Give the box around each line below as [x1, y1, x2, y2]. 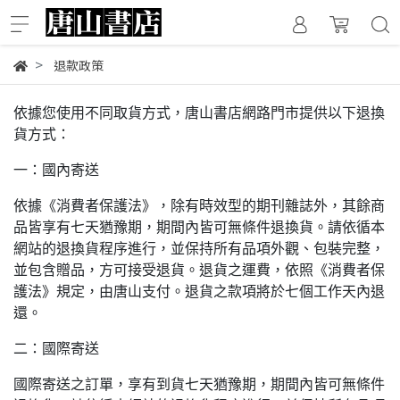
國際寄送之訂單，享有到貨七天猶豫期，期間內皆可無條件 [13, 377, 385, 392]
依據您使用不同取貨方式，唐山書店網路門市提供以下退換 [13, 105, 385, 121]
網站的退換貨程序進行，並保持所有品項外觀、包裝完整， [13, 241, 385, 256]
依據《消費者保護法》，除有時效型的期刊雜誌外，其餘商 [13, 198, 385, 213]
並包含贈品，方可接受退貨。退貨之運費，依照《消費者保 [13, 262, 385, 278]
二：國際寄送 [13, 341, 99, 356]
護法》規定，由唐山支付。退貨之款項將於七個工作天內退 [13, 284, 385, 299]
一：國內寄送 [13, 162, 99, 178]
